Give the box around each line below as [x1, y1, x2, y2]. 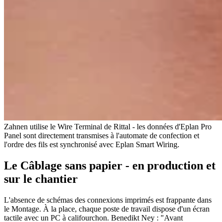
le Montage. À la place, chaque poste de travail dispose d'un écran [4, 204, 210, 213]
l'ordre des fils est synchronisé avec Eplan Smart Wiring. [4, 140, 179, 149]
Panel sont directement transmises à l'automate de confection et [4, 131, 199, 140]
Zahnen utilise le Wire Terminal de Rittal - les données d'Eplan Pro [4, 122, 212, 131]
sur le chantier [4, 172, 78, 185]
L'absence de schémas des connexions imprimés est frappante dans [4, 195, 212, 204]
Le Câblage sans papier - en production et [4, 159, 216, 172]
